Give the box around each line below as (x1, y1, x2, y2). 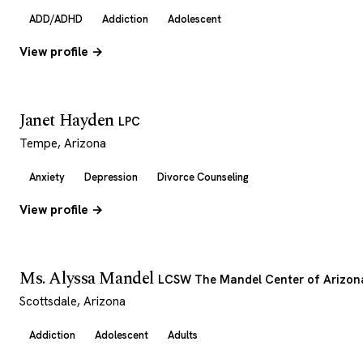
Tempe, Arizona (19, 135, 106, 152)
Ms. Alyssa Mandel (19, 266, 158, 292)
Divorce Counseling (157, 170, 249, 184)
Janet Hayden (19, 108, 118, 134)
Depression (84, 170, 138, 184)
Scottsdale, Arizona (19, 293, 126, 310)
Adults (168, 328, 198, 342)
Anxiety (29, 170, 65, 184)
